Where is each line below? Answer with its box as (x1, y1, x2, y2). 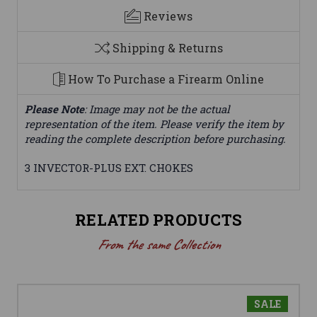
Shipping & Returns (112, 40, 223, 55)
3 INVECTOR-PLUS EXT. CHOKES (25, 161, 193, 175)
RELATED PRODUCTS (75, 209, 242, 231)
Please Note (25, 102, 84, 117)
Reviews (144, 8, 192, 23)
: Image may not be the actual (84, 102, 230, 117)
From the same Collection (97, 236, 220, 254)
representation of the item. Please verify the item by (25, 117, 284, 132)
